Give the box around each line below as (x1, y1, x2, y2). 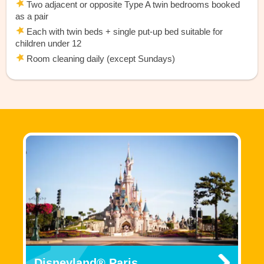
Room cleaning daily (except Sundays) (24, 53, 176, 64)
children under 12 (15, 38, 82, 48)
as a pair (15, 11, 49, 21)
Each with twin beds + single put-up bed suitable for (24, 26, 223, 37)
